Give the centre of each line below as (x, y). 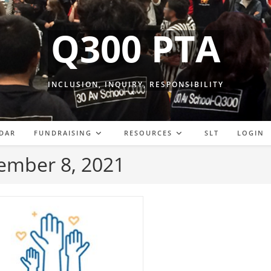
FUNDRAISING (63, 133)
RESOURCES (149, 133)
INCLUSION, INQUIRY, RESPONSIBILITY (135, 84)
